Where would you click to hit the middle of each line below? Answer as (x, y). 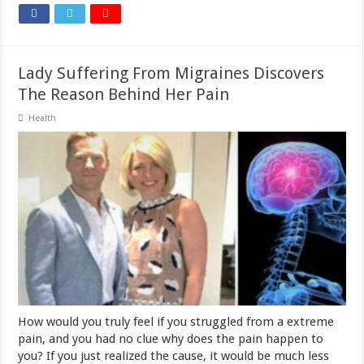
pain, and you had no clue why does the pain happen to (171, 339)
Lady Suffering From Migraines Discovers (171, 73)
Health (43, 118)
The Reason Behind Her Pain (124, 94)
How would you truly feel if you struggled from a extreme (176, 322)
